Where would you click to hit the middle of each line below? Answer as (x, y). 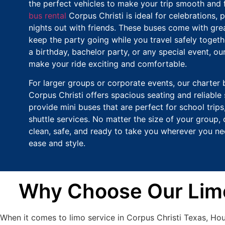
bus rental (47, 15)
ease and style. (57, 143)
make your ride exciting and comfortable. (108, 64)
